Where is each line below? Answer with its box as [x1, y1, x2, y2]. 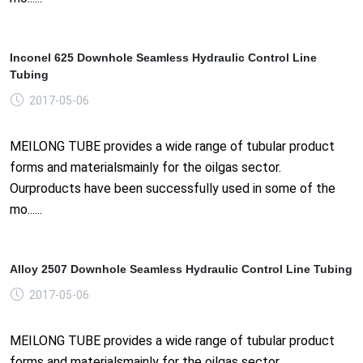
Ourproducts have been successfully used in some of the [10, 180, 335, 196]
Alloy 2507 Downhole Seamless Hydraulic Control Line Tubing [10, 262, 352, 275]
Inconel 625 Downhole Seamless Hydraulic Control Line [10, 50, 317, 64]
